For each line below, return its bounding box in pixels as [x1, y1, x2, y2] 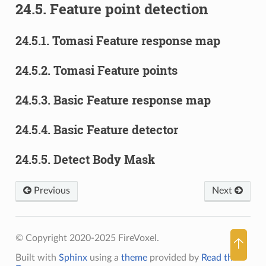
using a [87, 252, 121, 262]
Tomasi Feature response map [52, 32, 220, 48]
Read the [201, 252, 237, 262]
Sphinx [58, 252, 87, 262]
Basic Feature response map [53, 91, 211, 107]
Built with [15, 252, 59, 262]
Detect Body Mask [53, 151, 155, 167]
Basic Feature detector [53, 121, 178, 137]
